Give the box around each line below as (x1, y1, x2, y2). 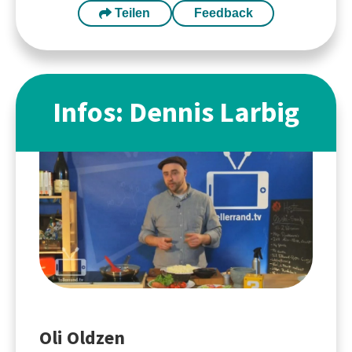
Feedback (193, 5, 253, 20)
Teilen (112, 5, 151, 20)
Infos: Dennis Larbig (53, 93, 299, 131)
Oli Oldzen (39, 324, 125, 350)
